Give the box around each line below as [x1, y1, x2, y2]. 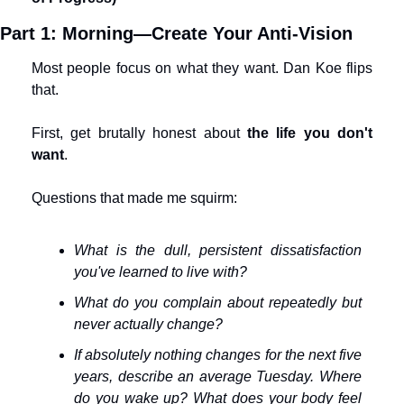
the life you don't [246, 125, 372, 141]
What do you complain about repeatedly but [74, 295, 362, 310]
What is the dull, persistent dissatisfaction [74, 243, 362, 258]
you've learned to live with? [74, 264, 247, 280]
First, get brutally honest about [32, 125, 247, 141]
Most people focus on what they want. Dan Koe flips [32, 60, 372, 76]
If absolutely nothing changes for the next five [74, 347, 362, 363]
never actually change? [74, 317, 223, 332]
